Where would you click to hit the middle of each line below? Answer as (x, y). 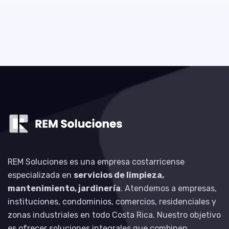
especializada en (41, 175)
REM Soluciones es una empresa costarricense (96, 162)
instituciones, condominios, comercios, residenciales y (112, 202)
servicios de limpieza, (119, 175)
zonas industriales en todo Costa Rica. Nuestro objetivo (114, 215)
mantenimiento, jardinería (64, 188)
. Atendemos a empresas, (169, 188)
